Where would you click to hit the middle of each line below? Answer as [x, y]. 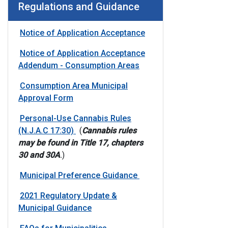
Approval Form [46, 98]
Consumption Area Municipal [74, 86]
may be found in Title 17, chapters [81, 143]
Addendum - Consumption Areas [79, 65]
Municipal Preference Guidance [80, 175]
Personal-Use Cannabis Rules [76, 118]
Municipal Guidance [55, 208]
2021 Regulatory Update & [68, 196]
